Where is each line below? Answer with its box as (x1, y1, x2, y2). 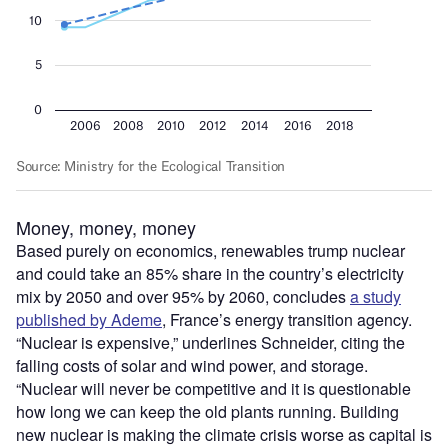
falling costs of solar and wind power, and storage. (16, 353, 368, 377)
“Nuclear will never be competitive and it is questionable (16, 376, 411, 400)
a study (350, 284, 401, 308)
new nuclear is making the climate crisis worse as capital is (16, 422, 432, 446)
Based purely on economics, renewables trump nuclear (16, 238, 405, 262)
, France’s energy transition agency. (162, 307, 412, 331)
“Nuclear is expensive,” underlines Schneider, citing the (16, 330, 405, 354)
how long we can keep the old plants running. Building (16, 399, 399, 423)
